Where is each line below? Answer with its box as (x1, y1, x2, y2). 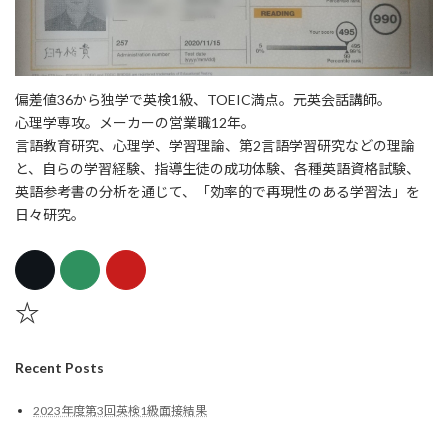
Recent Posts (15, 358, 104, 376)
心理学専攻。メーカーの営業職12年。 (15, 114, 255, 132)
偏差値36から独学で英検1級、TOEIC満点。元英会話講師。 (15, 91, 391, 109)
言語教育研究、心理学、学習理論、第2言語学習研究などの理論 (15, 137, 415, 155)
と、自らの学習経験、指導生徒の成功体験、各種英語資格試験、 (15, 160, 420, 178)
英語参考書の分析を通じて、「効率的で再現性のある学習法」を (15, 183, 420, 201)
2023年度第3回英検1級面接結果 (33, 402, 207, 418)
